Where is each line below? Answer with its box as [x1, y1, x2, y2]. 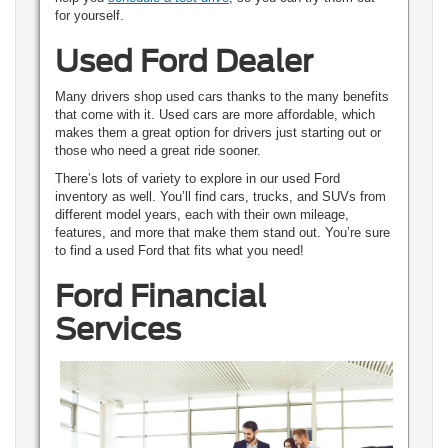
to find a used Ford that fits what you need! [54, 243, 304, 259]
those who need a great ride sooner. [54, 143, 261, 159]
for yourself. [54, 8, 128, 24]
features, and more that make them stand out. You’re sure [54, 225, 390, 241]
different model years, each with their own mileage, [54, 207, 349, 223]
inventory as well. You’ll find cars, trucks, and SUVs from [54, 189, 386, 205]
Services [54, 311, 181, 348]
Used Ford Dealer [54, 43, 313, 80]
